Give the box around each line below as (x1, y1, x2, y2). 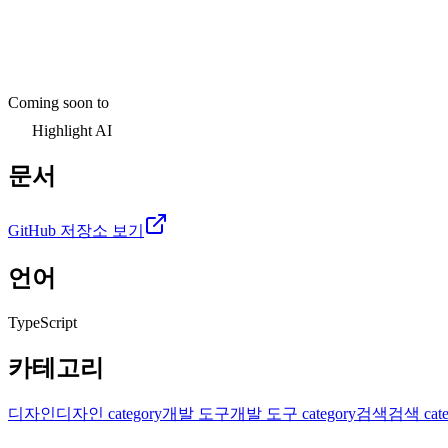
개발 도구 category (230, 404, 356, 422)
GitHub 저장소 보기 (8, 221, 144, 239)
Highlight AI (32, 122, 112, 140)
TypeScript (8, 313, 77, 331)
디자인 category (56, 404, 162, 422)
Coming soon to (8, 94, 109, 112)
